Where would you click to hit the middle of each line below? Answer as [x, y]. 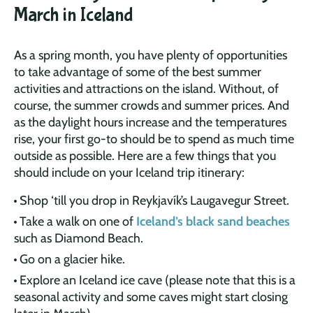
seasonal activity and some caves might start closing [151, 297]
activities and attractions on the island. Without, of [146, 88]
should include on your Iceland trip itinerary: [129, 172]
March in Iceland [73, 15]
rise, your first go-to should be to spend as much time [154, 139]
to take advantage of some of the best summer [138, 72]
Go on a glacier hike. [72, 259]
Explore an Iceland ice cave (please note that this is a [158, 280]
